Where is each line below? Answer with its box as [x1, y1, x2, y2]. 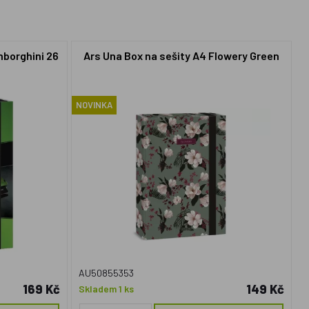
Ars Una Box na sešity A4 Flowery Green [83, 48, 279, 62]
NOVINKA [76, 99, 113, 110]
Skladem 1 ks [79, 283, 134, 295]
